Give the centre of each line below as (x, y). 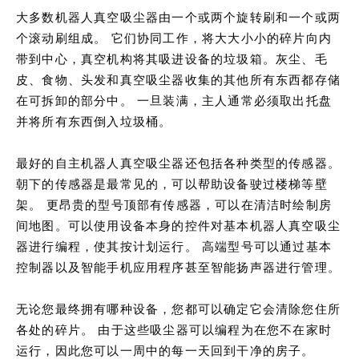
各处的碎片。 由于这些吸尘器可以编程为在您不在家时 (174, 330)
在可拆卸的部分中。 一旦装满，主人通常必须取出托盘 (174, 101)
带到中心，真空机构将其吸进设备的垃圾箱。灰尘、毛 (172, 59)
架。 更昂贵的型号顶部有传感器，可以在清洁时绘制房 (174, 205)
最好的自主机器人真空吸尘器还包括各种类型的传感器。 (178, 163)
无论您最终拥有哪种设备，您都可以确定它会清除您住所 (179, 309)
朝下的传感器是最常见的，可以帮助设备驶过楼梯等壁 (172, 184)
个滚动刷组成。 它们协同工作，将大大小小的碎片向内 (174, 38)
